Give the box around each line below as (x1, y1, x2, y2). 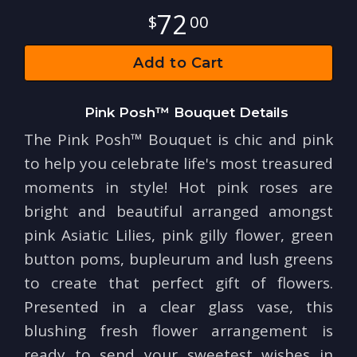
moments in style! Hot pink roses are (24, 177, 333, 198)
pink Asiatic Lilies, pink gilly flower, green (24, 225, 333, 246)
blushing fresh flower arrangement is (24, 320, 333, 342)
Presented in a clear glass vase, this (24, 296, 333, 318)
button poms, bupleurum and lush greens (24, 249, 333, 270)
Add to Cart (133, 54, 224, 73)
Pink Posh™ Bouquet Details (84, 104, 288, 121)
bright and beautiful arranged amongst (24, 201, 333, 222)
